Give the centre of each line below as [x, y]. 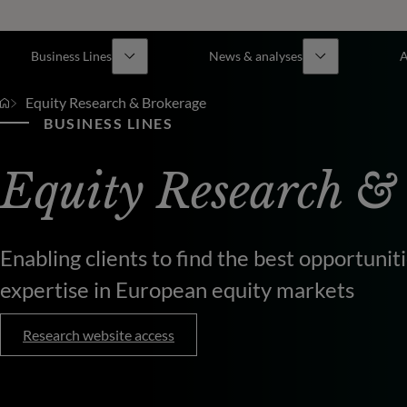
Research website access [99, 334]
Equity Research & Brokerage [116, 102]
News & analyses [255, 56]
